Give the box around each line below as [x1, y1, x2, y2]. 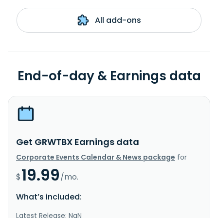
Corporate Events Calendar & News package [16, 152, 175, 162]
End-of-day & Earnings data [17, 67, 201, 85]
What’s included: [16, 191, 82, 202]
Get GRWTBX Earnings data [16, 135, 139, 148]
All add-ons [92, 14, 141, 26]
